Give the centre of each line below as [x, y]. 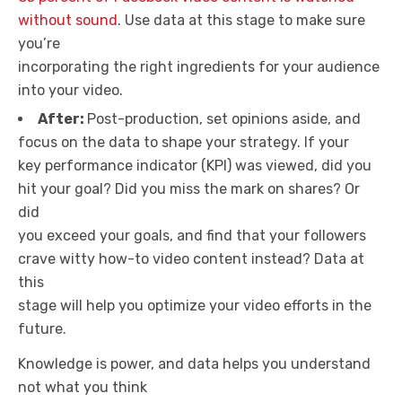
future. [42, 329]
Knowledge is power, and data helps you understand [194, 364]
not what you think [83, 387]
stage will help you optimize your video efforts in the [195, 306]
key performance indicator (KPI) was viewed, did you [195, 166]
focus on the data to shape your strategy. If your [184, 142]
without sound [68, 20]
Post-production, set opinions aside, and [224, 119]
